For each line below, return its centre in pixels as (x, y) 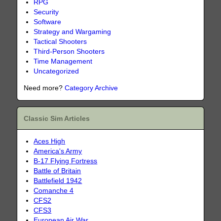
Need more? (44, 88)
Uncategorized (56, 72)
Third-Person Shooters (69, 52)
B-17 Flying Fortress (66, 161)
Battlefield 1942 (58, 181)
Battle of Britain (57, 171)
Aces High (50, 141)
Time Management (63, 62)
